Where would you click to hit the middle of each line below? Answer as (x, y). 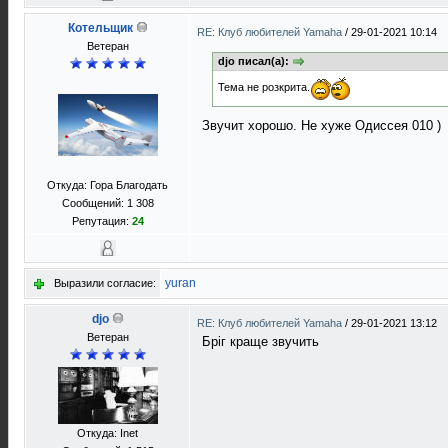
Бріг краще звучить (260, 341)
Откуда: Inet (107, 433)
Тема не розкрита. (264, 87)
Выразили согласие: (105, 283)
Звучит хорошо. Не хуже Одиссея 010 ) (321, 126)
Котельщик (100, 28)
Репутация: (101, 221)
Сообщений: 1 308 (107, 203)
